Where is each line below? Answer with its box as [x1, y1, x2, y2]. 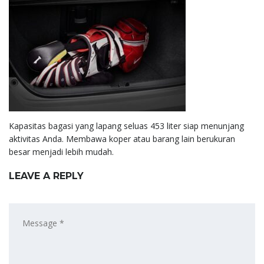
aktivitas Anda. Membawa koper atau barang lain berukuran [9, 133, 235, 144]
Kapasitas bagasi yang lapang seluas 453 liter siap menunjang [9, 120, 244, 131]
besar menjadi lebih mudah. [9, 146, 114, 157]
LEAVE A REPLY [9, 170, 84, 181]
